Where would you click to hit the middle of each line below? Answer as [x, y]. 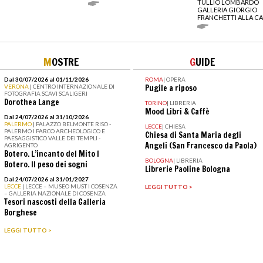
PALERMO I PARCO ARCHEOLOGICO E [54, 131]
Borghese [20, 213]
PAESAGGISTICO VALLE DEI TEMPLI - [52, 138]
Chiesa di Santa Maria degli [193, 135]
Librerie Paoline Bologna [187, 169]
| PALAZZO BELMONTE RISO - [72, 124]
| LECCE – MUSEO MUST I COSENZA [70, 186]
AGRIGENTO [21, 145]
